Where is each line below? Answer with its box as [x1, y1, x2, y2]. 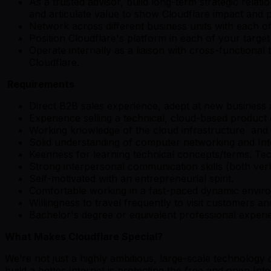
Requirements [5, 77, 74, 90]
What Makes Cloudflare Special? [5, 230, 163, 243]
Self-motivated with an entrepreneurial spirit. [29, 172, 233, 184]
